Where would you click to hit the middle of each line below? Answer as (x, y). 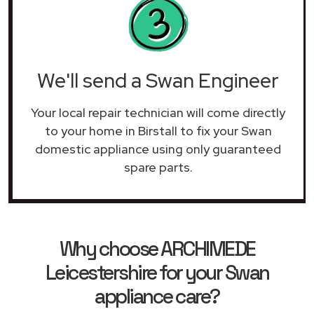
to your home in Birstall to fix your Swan (158, 130)
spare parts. (158, 167)
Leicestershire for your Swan (157, 272)
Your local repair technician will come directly (158, 112)
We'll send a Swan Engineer (158, 80)
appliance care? (157, 296)
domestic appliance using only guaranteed (158, 149)
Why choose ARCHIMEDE (157, 248)
